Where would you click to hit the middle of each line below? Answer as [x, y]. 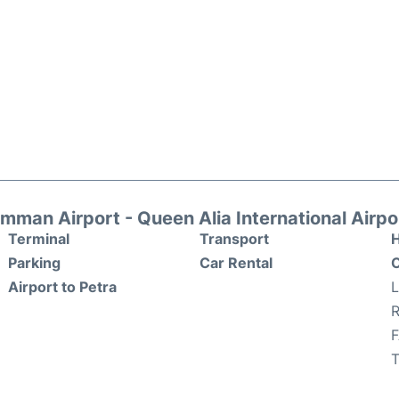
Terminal [39, 239]
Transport [234, 239]
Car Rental [236, 263]
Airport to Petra [62, 287]
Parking [34, 263]
